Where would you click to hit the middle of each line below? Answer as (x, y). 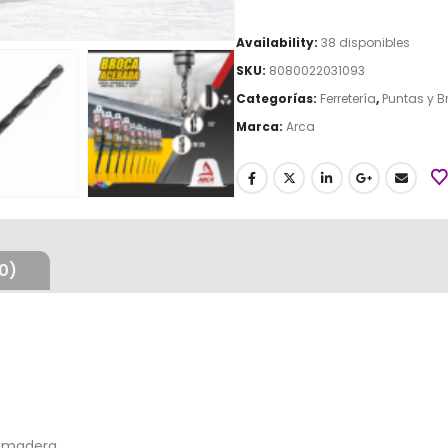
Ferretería (348, 99)
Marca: (261, 127)
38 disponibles (366, 43)
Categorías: (278, 99)
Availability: (279, 43)
